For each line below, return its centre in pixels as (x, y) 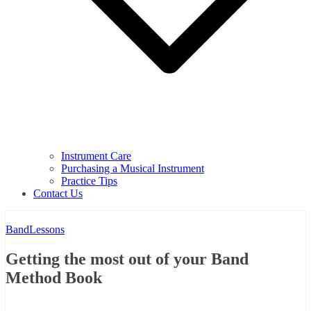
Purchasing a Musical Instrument (133, 168)
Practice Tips (89, 180)
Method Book (54, 277)
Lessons (47, 229)
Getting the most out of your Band (127, 259)
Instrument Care (96, 155)
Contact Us (58, 193)
